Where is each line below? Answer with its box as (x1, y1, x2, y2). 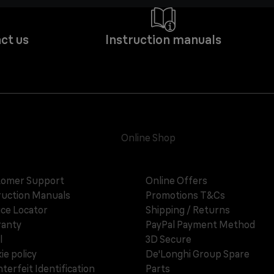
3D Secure (146, 233, 192, 246)
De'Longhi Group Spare (146, 248, 250, 261)
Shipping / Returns (146, 204, 231, 217)
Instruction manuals (105, 32, 221, 48)
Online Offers (146, 174, 208, 187)
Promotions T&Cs (146, 189, 226, 202)
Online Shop (121, 131, 176, 144)
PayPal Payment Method (146, 218, 256, 231)
